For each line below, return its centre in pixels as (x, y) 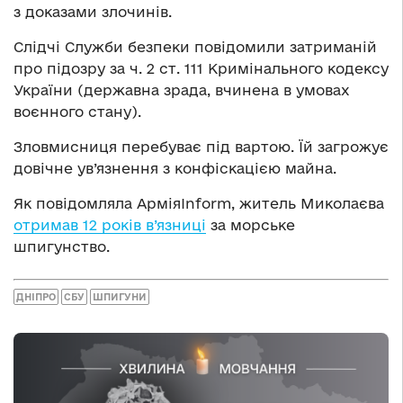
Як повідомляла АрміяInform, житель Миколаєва (199, 204)
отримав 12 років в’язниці (110, 225)
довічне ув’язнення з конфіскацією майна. (175, 169)
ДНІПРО (36, 296)
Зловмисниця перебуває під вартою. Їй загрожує (201, 147)
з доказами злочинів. (93, 12)
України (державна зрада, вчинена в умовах (182, 90)
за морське (251, 225)
